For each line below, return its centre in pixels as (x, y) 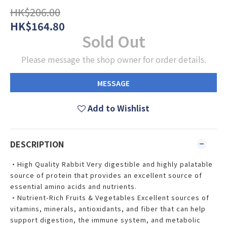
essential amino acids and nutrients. (73, 186)
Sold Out (113, 41)
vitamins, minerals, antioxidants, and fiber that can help (108, 209)
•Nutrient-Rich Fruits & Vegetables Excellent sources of (110, 197)
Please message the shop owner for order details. (113, 59)
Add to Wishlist (119, 108)
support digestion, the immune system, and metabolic (105, 220)
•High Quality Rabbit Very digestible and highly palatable (111, 164)
